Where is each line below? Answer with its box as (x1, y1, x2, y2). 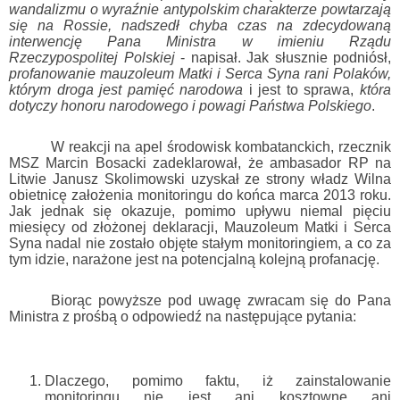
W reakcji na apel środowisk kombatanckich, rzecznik (51, 139, 391, 155)
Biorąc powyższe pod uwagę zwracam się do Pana (51, 293, 391, 309)
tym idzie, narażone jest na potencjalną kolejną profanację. (9, 252, 379, 268)
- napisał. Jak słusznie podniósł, (174, 50, 391, 66)
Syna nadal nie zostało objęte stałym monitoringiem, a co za (9, 236, 391, 252)
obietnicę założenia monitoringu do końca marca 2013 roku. (9, 187, 391, 204)
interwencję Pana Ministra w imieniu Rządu (9, 34, 391, 50)
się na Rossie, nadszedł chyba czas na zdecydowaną (9, 18, 391, 34)
